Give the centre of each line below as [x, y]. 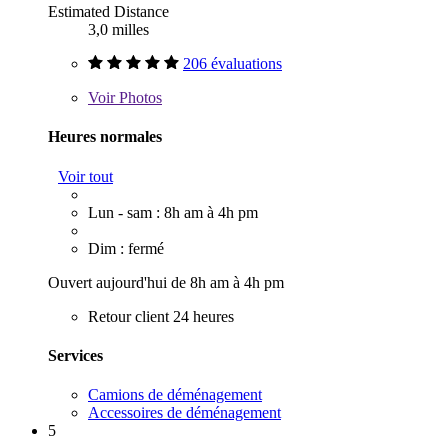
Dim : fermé [126, 248]
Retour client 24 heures [161, 316]
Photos [138, 98]
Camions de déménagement [175, 395]
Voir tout [85, 176]
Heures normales [105, 137]
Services [75, 355]
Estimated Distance [108, 12]
